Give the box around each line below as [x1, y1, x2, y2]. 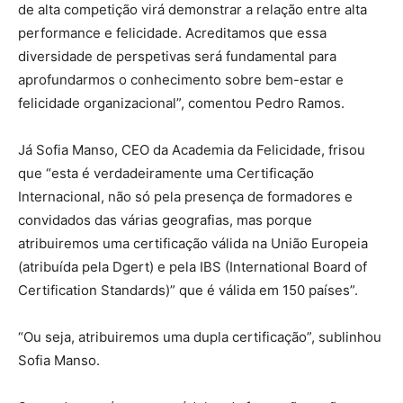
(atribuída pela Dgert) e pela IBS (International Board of [18, 257, 367, 275]
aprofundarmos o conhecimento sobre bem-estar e [18, 70, 344, 88]
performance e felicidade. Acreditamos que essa [18, 23, 327, 41]
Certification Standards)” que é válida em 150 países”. [18, 281, 358, 299]
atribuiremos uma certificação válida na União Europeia [18, 234, 368, 252]
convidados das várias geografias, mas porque [18, 210, 312, 228]
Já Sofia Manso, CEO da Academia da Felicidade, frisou [18, 140, 365, 158]
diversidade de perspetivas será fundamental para [18, 47, 336, 65]
